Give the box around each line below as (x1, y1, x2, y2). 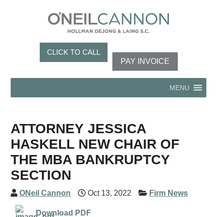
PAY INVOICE (120, 57, 170, 65)
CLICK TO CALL (46, 47, 100, 56)
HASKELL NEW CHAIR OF (11, 137, 180, 152)
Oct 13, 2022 (86, 189, 132, 197)
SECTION (11, 168, 72, 183)
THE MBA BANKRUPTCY (11, 152, 170, 167)
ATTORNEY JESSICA (11, 121, 146, 136)
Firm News (149, 189, 188, 197)
